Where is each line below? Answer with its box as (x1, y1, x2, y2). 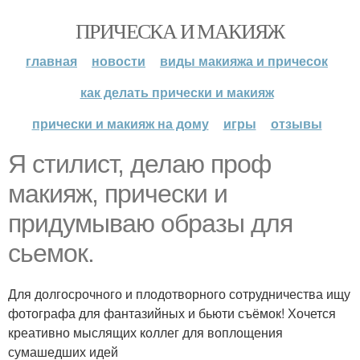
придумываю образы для (8, 209, 292, 238)
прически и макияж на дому (31, 114, 209, 133)
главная (26, 51, 77, 70)
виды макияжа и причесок (160, 51, 328, 70)
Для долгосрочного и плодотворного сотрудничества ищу (8, 284, 350, 303)
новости (92, 51, 145, 70)
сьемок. (8, 239, 94, 268)
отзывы (270, 114, 322, 133)
